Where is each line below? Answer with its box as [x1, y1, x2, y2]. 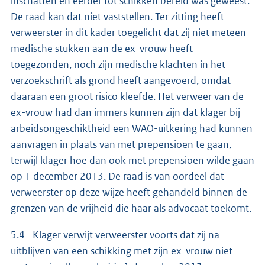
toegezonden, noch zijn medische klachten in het [11, 57, 225, 71]
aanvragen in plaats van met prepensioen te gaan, [11, 137, 231, 151]
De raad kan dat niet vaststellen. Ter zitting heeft [11, 9, 224, 23]
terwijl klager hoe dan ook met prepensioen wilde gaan [11, 153, 254, 167]
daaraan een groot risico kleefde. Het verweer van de [11, 89, 244, 103]
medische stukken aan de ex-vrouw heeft [11, 41, 193, 55]
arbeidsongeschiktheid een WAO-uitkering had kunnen [11, 121, 253, 135]
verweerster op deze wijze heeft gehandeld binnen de [11, 185, 247, 199]
